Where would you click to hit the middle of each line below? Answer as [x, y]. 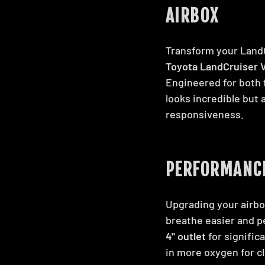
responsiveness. [205, 114]
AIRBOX [192, 15]
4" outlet [186, 236]
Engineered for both [214, 82]
